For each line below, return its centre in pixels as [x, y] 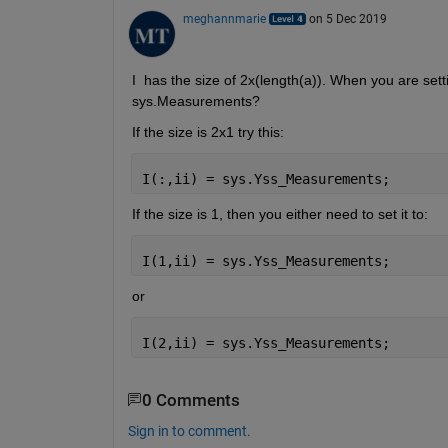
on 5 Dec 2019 [347, 18]
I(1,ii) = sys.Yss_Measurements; [265, 260]
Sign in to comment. [189, 430]
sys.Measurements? [195, 100]
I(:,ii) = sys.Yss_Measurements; [265, 178]
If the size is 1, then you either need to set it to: [279, 213]
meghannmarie [224, 18]
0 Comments [190, 400]
